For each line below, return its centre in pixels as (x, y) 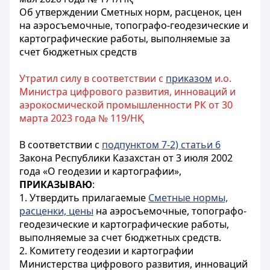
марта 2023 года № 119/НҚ (82, 118)
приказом (189, 78)
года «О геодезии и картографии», (100, 171)
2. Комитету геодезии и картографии (106, 251)
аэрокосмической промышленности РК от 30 (126, 105)
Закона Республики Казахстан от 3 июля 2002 (126, 158)
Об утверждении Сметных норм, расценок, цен (130, 12)
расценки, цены (56, 211)
